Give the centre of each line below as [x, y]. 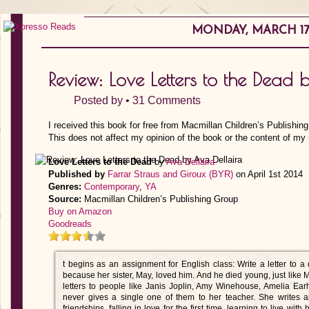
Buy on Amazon [80, 211]
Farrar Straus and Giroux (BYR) [170, 174]
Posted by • [103, 100]
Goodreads [70, 224]
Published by [77, 174]
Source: [65, 199]
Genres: [65, 187]
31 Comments [167, 100]
